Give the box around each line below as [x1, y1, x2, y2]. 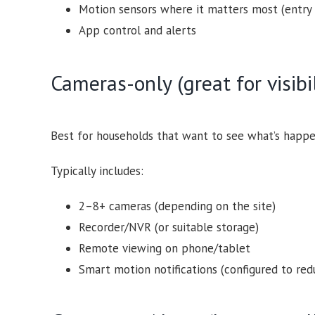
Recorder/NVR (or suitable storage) [78, 219, 259, 235]
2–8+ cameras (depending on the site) [78, 198, 276, 214]
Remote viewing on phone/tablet [78, 240, 250, 256]
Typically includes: [50, 162, 143, 179]
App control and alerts [78, 22, 196, 38]
